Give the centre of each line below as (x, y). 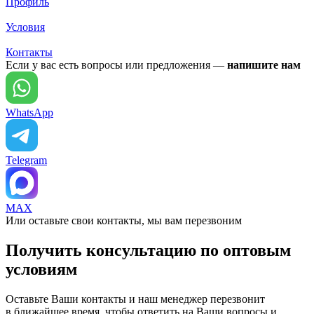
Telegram (26, 161)
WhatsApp (29, 113)
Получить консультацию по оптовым (148, 251)
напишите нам (264, 65)
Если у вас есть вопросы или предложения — (116, 65)
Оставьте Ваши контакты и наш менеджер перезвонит (135, 299)
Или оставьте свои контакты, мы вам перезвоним (124, 221)
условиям (41, 269)
